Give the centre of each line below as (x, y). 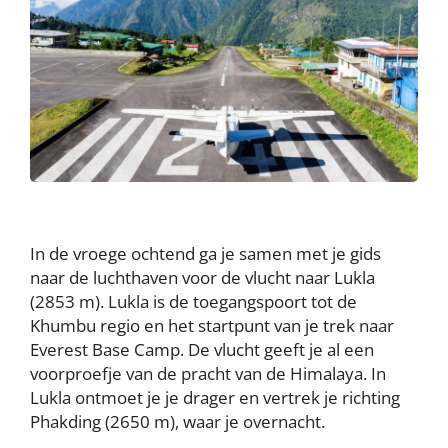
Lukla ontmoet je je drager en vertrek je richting (215, 397)
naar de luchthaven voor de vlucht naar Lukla (202, 277)
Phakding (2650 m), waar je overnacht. (177, 421)
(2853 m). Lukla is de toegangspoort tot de (193, 301)
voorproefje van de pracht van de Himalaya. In (208, 373)
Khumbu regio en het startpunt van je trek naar (212, 325)
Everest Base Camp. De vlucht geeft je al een (202, 349)
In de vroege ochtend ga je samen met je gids (205, 253)
